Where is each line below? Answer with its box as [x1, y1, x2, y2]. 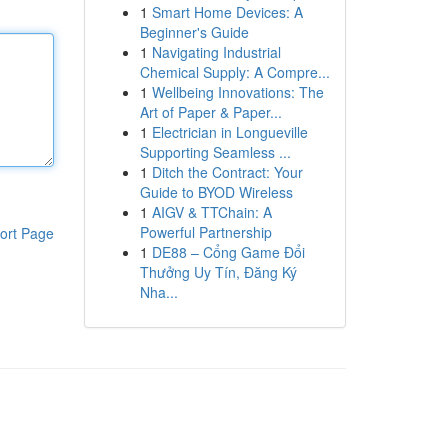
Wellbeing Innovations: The [151, 82, 324, 102]
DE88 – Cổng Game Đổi [151, 242, 305, 262]
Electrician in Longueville [151, 122, 308, 142]
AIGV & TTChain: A [151, 202, 272, 222]
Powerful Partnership [139, 222, 272, 242]
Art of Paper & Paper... [139, 102, 282, 122]
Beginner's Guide [139, 22, 249, 42]
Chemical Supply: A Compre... [139, 62, 330, 82]
